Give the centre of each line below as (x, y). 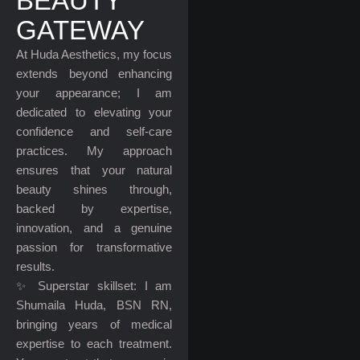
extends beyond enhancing (94, 74)
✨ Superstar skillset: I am (94, 286)
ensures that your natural (94, 170)
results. (35, 266)
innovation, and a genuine (94, 228)
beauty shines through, (94, 189)
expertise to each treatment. (94, 344)
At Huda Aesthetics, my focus (94, 54)
